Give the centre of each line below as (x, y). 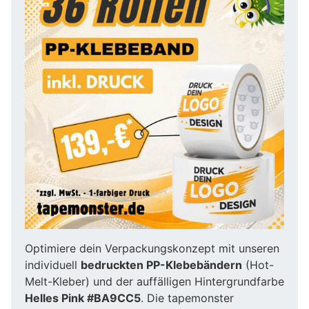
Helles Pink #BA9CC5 (83, 298)
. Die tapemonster (187, 298)
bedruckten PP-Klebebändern (161, 265)
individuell (53, 265)
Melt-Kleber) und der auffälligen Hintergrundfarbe (154, 281)
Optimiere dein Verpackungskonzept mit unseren (152, 248)
